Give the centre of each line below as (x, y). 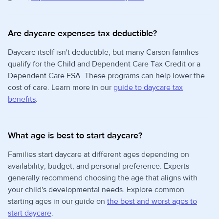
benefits (22, 99)
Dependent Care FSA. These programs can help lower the (106, 76)
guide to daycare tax (148, 87)
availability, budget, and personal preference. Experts (99, 166)
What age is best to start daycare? (75, 135)
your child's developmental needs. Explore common (96, 189)
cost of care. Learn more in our (61, 87)
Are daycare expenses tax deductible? (82, 33)
